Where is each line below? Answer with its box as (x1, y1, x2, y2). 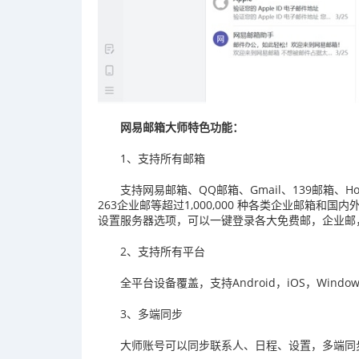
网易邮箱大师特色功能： (120, 119, 244, 135)
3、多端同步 (120, 305, 183, 321)
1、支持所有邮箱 (120, 150, 205, 166)
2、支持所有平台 (120, 243, 205, 259)
